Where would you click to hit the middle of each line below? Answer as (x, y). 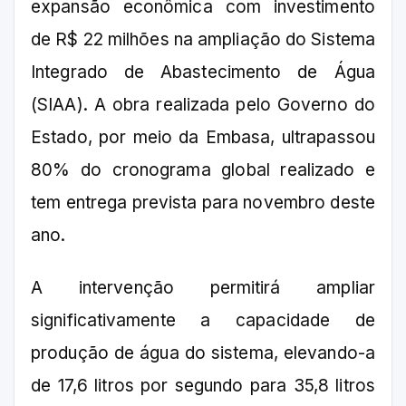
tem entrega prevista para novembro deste (203, 203)
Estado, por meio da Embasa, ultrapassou (203, 138)
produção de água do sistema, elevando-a (203, 353)
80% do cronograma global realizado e (203, 170)
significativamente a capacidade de (203, 321)
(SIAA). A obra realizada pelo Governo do (203, 105)
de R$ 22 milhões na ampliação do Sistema (203, 40)
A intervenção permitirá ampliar (203, 288)
